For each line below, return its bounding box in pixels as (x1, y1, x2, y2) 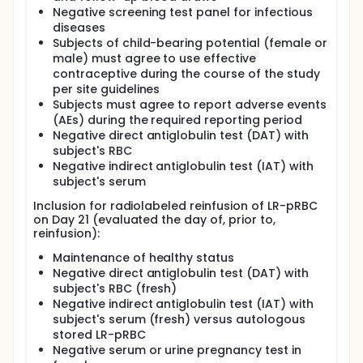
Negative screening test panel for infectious (53, 4, 313, 20)
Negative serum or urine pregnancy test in (53, 342, 301, 358)
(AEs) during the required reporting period (53, 112, 302, 128)
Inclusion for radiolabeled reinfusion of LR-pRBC (33, 198, 318, 214)
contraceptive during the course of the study (53, 66, 320, 82)
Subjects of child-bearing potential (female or (53, 35, 327, 51)
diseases (53, 19, 105, 36)
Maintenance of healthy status (53, 250, 235, 266)
